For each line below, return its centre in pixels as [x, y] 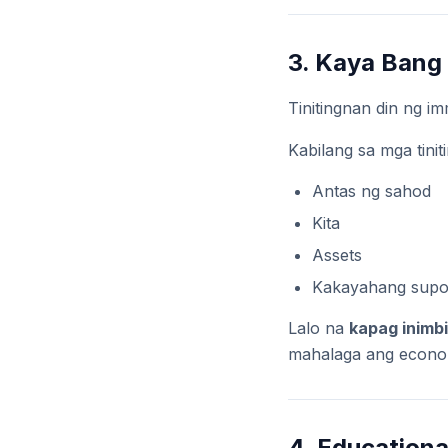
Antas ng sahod [371, 191]
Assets [337, 255]
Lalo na [318, 328]
